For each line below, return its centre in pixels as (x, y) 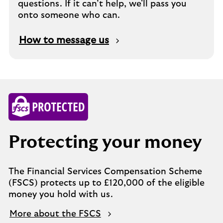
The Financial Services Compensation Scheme (105, 172)
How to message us (64, 40)
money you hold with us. (61, 195)
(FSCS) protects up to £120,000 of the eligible (107, 183)
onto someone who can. (69, 15)
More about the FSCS (55, 214)
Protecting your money (105, 142)
